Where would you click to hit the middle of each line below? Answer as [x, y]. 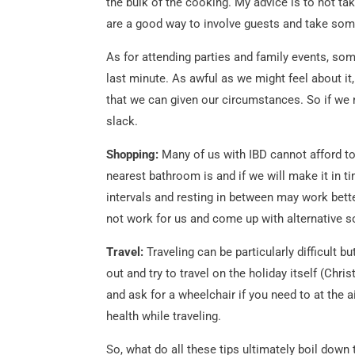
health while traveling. [164, 316]
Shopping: [134, 154]
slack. [122, 121]
